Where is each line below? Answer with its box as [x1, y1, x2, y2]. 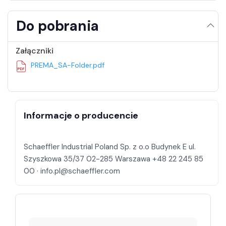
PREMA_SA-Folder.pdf [31, 61, 104, 70]
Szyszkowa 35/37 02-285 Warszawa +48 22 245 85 [24, 154, 203, 164]
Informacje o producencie [24, 109, 138, 122]
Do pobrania [16, 17, 99, 36]
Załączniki [16, 45, 53, 56]
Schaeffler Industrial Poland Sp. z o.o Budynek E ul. [24, 142, 196, 152]
